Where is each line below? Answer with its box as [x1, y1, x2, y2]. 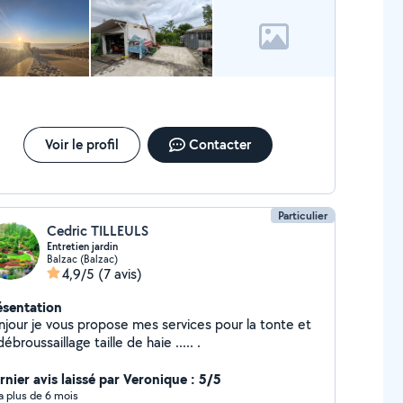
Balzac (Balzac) [46, 252, 118, 265]
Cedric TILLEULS [46, 221, 148, 240]
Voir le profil [44, 135, 119, 154]
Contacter [188, 135, 251, 154]
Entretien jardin [46, 239, 118, 254]
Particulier [278, 208, 328, 223]
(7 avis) [97, 264, 142, 283]
